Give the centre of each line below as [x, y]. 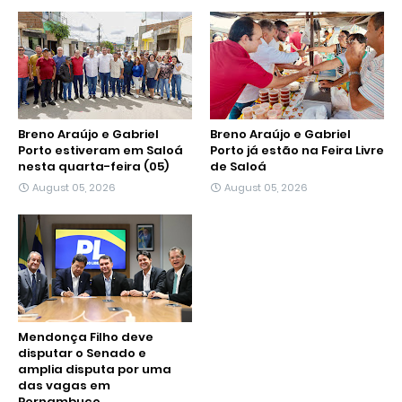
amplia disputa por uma [95, 370]
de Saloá [238, 167]
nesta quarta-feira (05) [93, 167]
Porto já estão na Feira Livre [297, 151]
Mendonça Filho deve [86, 337]
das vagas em [64, 386]
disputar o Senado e [82, 354]
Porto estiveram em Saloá [100, 151]
